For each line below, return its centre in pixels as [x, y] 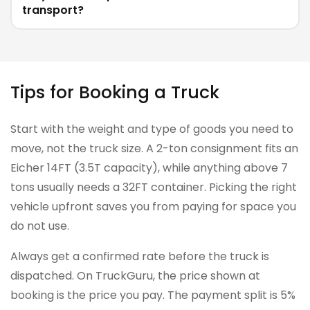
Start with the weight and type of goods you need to [152, 129]
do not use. [40, 226]
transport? [53, 10]
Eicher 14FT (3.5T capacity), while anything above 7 [149, 168]
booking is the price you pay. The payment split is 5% [153, 295]
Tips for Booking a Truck [115, 93]
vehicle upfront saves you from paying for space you [153, 207]
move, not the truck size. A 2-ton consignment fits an [154, 149]
